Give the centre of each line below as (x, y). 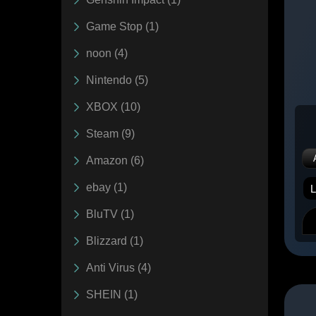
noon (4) (107, 53)
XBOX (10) (113, 107)
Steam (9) (110, 133)
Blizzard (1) (115, 241)
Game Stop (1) (122, 26)
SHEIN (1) (112, 294)
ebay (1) (107, 187)
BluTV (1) (110, 214)
